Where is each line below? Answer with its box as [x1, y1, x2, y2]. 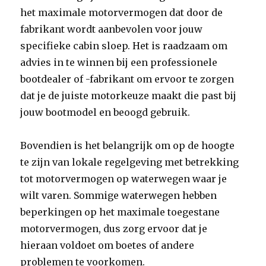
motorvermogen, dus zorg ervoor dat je [20, 223, 208, 235]
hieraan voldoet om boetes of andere [20, 239, 195, 251]
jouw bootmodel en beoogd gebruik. [20, 106, 191, 118]
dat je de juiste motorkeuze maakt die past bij [20, 90, 237, 102]
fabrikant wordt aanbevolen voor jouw [20, 23, 203, 35]
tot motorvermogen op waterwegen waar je [20, 173, 227, 185]
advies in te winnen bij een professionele [20, 56, 218, 68]
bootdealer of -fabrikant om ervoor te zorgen [20, 73, 235, 85]
